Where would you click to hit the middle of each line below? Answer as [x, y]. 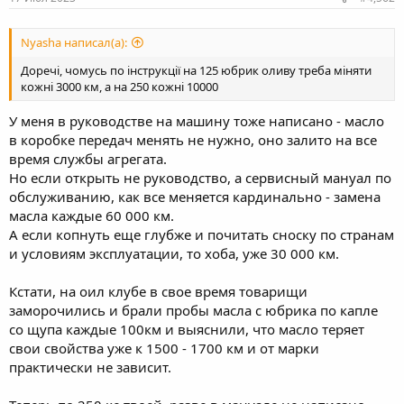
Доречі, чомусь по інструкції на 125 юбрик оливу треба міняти [196, 71]
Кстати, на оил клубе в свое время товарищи [158, 291]
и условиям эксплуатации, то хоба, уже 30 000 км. [174, 253]
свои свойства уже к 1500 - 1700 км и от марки [164, 348]
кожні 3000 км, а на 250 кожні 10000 [119, 87]
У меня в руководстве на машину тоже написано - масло [197, 120]
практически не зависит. [90, 367]
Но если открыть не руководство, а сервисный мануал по [200, 177]
